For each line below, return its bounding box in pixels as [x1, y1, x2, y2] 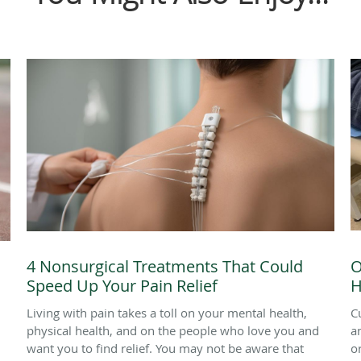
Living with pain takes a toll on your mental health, [27, 304, 307, 321]
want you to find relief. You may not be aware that [27, 339, 304, 356]
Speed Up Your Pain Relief [27, 274, 218, 297]
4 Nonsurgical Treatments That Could [27, 255, 303, 277]
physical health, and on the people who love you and [27, 322, 319, 338]
